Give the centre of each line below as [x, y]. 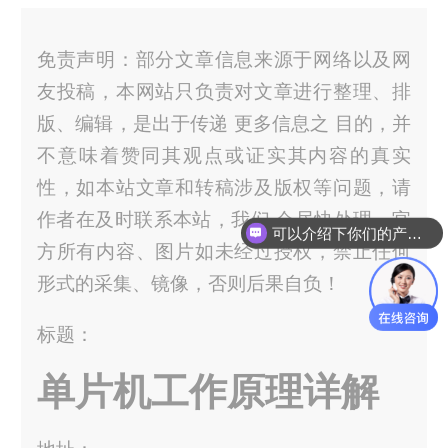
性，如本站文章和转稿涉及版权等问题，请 [224, 187]
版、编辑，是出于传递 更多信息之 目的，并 [224, 123]
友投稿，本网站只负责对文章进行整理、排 [224, 91]
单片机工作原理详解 [207, 392]
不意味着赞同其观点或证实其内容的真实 [224, 155]
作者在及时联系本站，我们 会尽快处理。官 [224, 219]
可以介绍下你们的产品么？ [414, 233]
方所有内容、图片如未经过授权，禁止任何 [224, 251]
